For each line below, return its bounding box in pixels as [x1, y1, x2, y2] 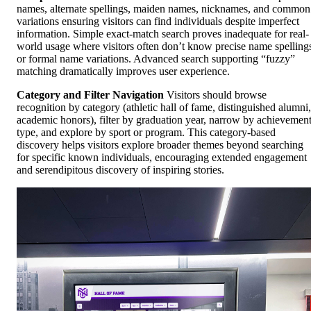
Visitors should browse [164, 89, 267, 101]
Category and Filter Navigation [17, 89, 164, 101]
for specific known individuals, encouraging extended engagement [17, 151, 307, 164]
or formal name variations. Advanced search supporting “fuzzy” [17, 53, 295, 65]
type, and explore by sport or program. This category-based [17, 126, 276, 139]
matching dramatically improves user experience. [17, 65, 230, 78]
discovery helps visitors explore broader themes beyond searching [17, 139, 303, 151]
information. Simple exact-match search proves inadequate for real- [17, 28, 309, 40]
